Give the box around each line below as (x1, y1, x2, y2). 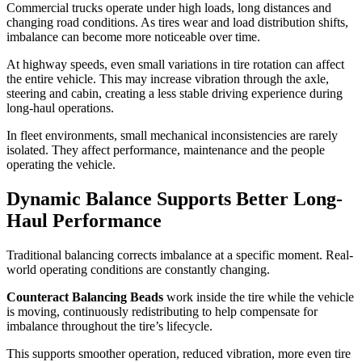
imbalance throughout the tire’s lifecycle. (6, 319, 213, 334)
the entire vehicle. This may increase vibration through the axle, (6, 72, 329, 86)
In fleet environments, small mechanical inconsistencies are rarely (6, 128, 338, 143)
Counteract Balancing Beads (6, 290, 163, 305)
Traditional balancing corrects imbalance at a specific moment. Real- (6, 248, 353, 263)
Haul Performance (6, 210, 162, 232)
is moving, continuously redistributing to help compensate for (6, 305, 318, 319)
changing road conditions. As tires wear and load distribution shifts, (6, 15, 348, 30)
